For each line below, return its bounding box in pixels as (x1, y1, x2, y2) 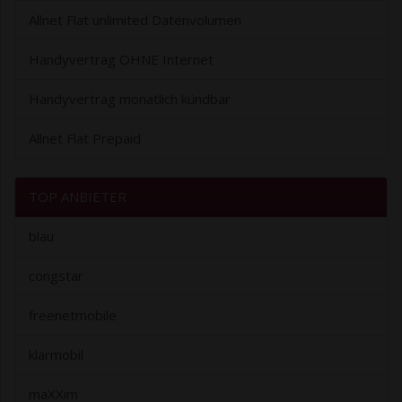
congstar (29, 267, 83, 285)
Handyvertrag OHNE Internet (29, 50, 214, 69)
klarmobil (29, 345, 83, 364)
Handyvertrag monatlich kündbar (29, 90, 231, 109)
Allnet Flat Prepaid (29, 129, 141, 148)
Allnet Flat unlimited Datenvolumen (29, 11, 241, 30)
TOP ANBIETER (29, 188, 127, 206)
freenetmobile (29, 306, 117, 325)
